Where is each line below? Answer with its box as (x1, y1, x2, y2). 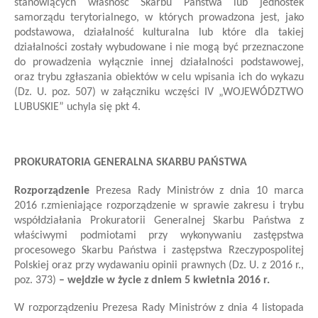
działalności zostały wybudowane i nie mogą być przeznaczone (14, 41, 304, 53)
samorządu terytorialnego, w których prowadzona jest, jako (14, 11, 304, 23)
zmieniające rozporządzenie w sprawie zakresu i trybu (47, 199, 305, 212)
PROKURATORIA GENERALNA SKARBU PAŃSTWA (14, 156, 247, 168)
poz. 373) (14, 274, 56, 286)
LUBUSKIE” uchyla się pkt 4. (14, 101, 141, 113)
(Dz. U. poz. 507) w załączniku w (14, 86, 173, 98)
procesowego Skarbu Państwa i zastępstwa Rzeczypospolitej (14, 244, 304, 256)
